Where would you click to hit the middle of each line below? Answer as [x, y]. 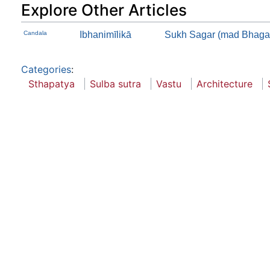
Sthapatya [52, 84]
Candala [35, 33]
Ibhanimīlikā [106, 35]
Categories [46, 70]
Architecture [224, 84]
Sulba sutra [115, 84]
